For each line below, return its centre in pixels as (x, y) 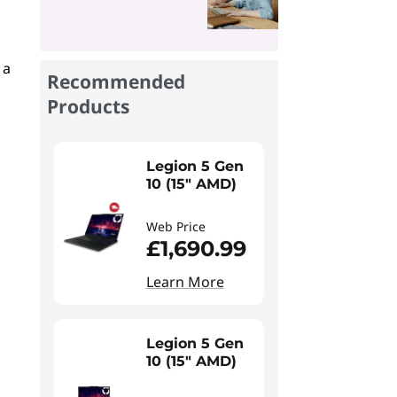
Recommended (116, 82)
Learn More (185, 282)
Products (88, 106)
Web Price (175, 226)
